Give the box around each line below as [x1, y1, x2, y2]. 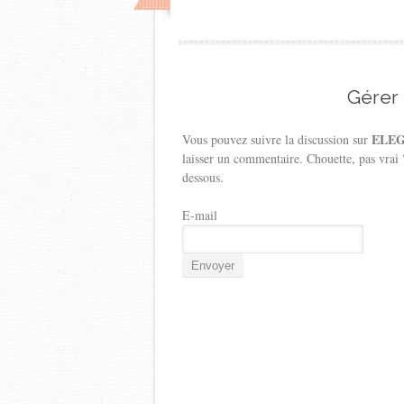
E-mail [182, 207, 217, 224]
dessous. [182, 169, 224, 186]
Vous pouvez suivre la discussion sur [182, 131, 372, 148]
